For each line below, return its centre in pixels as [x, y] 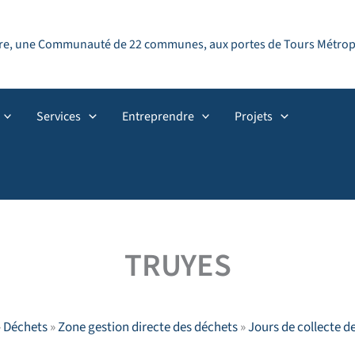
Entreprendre [158, 116]
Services [59, 116]
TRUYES [177, 266]
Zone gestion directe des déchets [147, 327]
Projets [254, 116]
